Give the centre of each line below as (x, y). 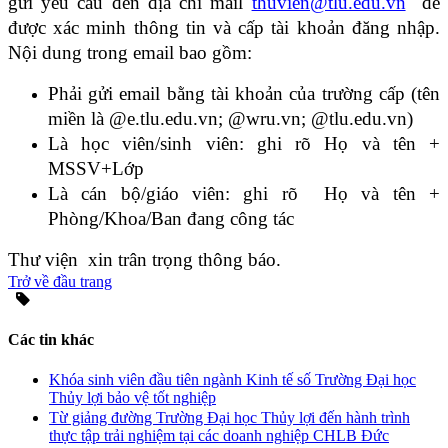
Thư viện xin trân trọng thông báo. (144, 260)
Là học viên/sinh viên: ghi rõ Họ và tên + (244, 144)
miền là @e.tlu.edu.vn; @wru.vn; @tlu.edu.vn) (230, 119)
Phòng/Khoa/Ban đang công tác (171, 219)
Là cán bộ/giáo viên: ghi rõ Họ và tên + (244, 194)
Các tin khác (51, 339)
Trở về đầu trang (60, 282)
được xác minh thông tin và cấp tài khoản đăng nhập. (224, 28)
